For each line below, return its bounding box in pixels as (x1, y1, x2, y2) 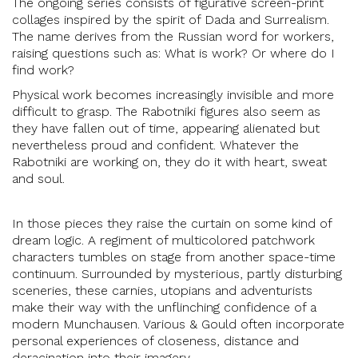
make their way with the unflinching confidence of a (12, 299, 316, 315)
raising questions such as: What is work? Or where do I (12, 46, 335, 62)
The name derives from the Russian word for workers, (12, 29, 334, 45)
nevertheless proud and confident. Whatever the (12, 137, 299, 153)
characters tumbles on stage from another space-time (12, 249, 336, 265)
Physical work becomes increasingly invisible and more (12, 86, 334, 102)
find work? (12, 62, 74, 78)
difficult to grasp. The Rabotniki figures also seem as (12, 103, 320, 119)
